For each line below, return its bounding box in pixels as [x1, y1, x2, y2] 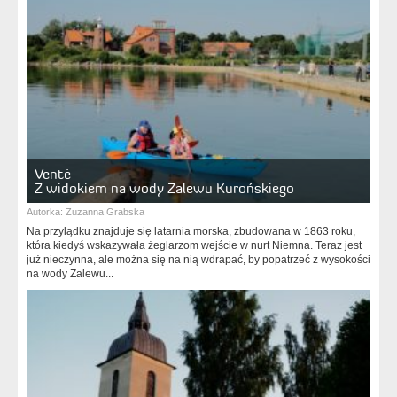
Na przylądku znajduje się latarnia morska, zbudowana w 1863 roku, [27, 225, 355, 237]
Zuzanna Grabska [66, 206, 144, 217]
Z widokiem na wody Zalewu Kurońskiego [35, 179, 294, 197]
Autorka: [27, 206, 66, 217]
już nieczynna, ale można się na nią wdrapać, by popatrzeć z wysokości [27, 253, 370, 266]
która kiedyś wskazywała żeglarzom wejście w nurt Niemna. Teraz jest [27, 239, 362, 252]
